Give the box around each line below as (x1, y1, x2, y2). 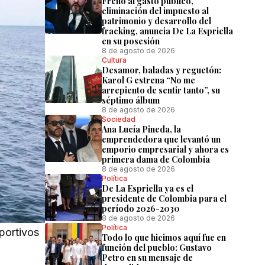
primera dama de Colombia (102, 154, 210, 165)
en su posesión (102, 35, 160, 47)
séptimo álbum (102, 95, 160, 106)
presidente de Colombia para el (102, 193, 227, 204)
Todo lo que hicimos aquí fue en (102, 232, 226, 243)
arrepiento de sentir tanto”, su (102, 85, 220, 96)
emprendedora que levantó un (102, 134, 221, 145)
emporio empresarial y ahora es (102, 144, 229, 155)
